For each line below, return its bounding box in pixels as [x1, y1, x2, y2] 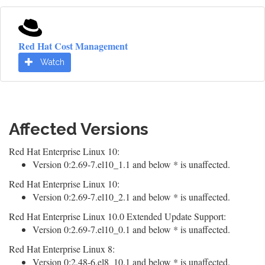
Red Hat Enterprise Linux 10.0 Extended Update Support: [9, 210, 226, 222]
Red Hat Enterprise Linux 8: [9, 243, 115, 255]
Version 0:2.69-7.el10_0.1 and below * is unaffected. [33, 223, 230, 235]
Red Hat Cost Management [18, 39, 128, 53]
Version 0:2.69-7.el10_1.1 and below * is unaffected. [33, 158, 230, 170]
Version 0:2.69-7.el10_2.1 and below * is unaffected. [33, 190, 230, 203]
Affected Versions [9, 119, 148, 139]
